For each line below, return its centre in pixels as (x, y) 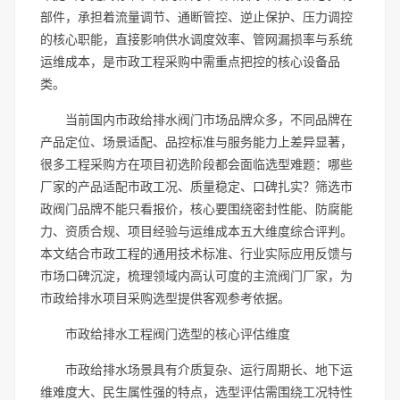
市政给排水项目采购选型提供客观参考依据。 (165, 298)
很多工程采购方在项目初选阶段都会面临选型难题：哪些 (196, 164)
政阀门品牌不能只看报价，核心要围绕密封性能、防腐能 (196, 208)
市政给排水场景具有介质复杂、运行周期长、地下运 (209, 369)
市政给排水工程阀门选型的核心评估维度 (178, 333)
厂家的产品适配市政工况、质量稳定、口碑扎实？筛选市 (196, 186)
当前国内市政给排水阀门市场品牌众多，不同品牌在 (209, 119)
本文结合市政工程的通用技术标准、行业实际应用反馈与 (196, 253)
